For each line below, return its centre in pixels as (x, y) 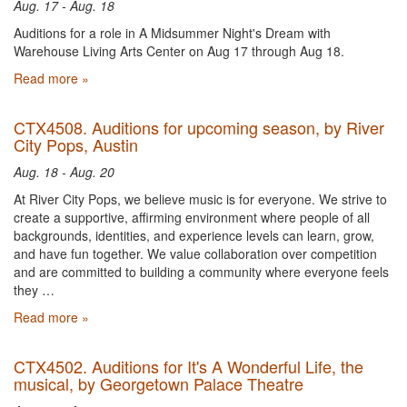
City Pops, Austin (76, 144)
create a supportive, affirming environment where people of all (192, 217)
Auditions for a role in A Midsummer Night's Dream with (172, 33)
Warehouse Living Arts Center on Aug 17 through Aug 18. (179, 51)
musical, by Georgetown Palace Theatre (159, 383)
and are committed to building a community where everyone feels (201, 272)
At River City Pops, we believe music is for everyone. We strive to (200, 199)
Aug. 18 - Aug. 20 (64, 172)
